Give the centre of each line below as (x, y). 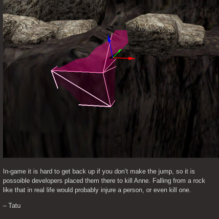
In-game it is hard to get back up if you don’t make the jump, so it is (99, 171)
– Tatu (12, 206)
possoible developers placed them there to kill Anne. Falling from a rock (104, 181)
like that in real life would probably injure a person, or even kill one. (97, 190)
